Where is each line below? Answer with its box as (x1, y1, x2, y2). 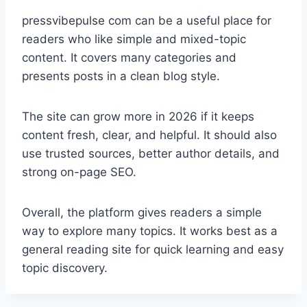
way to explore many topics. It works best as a (22, 224, 278, 238)
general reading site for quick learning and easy (22, 243, 284, 256)
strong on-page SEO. (22, 165, 136, 179)
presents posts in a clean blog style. (22, 69, 220, 83)
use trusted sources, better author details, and (22, 147, 280, 160)
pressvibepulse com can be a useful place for (22, 14, 271, 27)
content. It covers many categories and (22, 51, 236, 64)
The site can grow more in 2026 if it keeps (22, 110, 254, 123)
